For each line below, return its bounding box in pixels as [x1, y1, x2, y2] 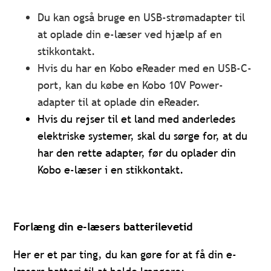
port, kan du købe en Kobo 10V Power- [38, 78, 224, 93]
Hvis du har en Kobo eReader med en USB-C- [38, 61, 252, 76]
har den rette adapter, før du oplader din [38, 146, 237, 160]
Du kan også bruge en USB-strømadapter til [38, 10, 246, 25]
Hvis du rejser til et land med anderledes [38, 112, 236, 126]
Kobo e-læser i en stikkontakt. [38, 163, 184, 177]
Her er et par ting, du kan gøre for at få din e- [13, 247, 237, 262]
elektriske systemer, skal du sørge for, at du [38, 129, 248, 143]
